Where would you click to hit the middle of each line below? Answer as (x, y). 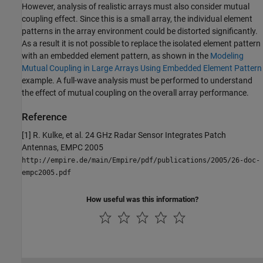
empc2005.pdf (46, 172)
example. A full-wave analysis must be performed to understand (137, 80)
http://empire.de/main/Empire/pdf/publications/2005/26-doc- (141, 160)
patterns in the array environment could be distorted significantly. (140, 31)
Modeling (227, 55)
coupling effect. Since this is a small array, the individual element (137, 18)
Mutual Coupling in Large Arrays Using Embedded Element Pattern (142, 68)
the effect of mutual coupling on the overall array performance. (135, 92)
